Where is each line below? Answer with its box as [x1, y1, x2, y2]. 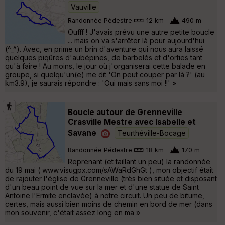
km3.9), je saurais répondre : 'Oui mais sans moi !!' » [5, 78, 176, 87]
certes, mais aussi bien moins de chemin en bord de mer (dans [5, 199, 212, 208]
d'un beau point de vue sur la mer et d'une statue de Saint [5, 182, 199, 191]
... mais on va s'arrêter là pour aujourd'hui [68, 36, 204, 45]
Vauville [71, 2, 96, 11]
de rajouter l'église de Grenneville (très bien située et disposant [5, 174, 217, 183]
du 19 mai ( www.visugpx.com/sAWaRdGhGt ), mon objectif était [5, 165, 213, 174]
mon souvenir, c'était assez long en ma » [5, 208, 140, 217]
